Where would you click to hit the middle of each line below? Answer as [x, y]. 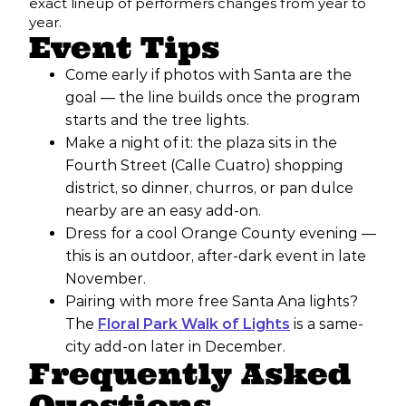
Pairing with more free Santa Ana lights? [212, 302]
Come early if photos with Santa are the [208, 75]
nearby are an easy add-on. [163, 211]
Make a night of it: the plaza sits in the [201, 143]
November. [106, 279]
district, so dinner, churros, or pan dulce [209, 188]
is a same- [327, 324]
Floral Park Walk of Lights [194, 324]
